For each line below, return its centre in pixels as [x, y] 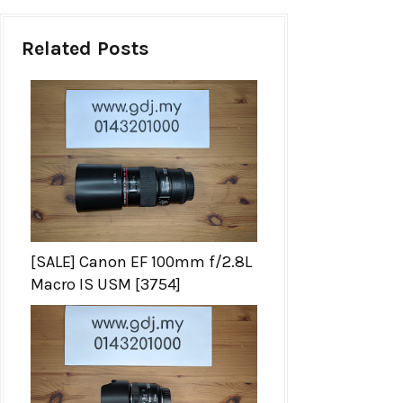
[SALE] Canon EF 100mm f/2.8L [141, 262]
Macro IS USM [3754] [106, 285]
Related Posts [85, 49]
